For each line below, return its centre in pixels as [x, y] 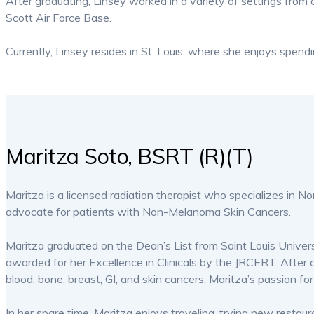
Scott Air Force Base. [60, 17]
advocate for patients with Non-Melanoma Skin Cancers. [148, 212]
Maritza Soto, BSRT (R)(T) [130, 156]
